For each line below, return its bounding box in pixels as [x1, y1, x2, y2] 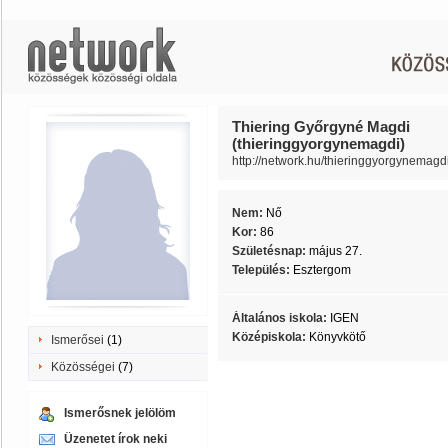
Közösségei [51, 360, 115, 374]
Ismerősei [51, 333, 104, 347]
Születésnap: [232, 244, 309, 258]
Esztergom [293, 263, 351, 277]
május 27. [309, 244, 362, 258]
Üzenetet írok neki [64, 432, 167, 446]
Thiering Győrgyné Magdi [232, 118, 410, 135]
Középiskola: [232, 330, 309, 344]
